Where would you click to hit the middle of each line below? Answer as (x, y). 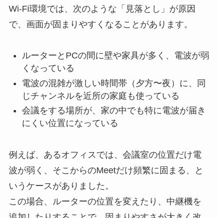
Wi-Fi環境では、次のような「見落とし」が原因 (102, 9)
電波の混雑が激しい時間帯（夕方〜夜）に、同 (114, 83)
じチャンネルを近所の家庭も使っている (100, 96)
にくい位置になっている (70, 123)
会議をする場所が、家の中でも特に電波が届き (114, 111)
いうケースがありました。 (61, 186)
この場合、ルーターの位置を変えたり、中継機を (105, 202)
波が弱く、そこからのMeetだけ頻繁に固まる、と (106, 171)
